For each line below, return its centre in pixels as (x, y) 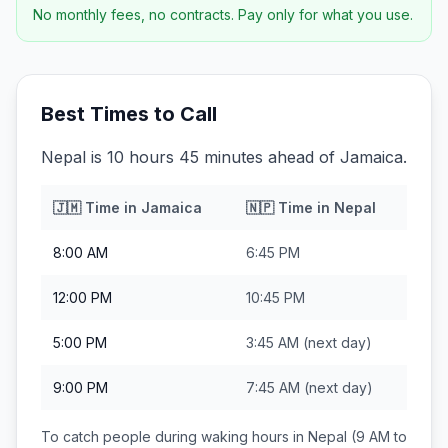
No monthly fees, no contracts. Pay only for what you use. (223, 14)
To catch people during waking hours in (174, 436)
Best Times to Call (129, 114)
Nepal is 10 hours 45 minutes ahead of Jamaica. (224, 157)
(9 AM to (377, 436)
